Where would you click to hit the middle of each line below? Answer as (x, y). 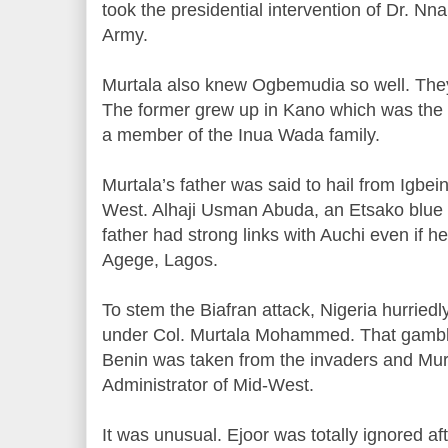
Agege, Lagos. (162, 260)
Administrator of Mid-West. (210, 385)
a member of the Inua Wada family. (243, 135)
